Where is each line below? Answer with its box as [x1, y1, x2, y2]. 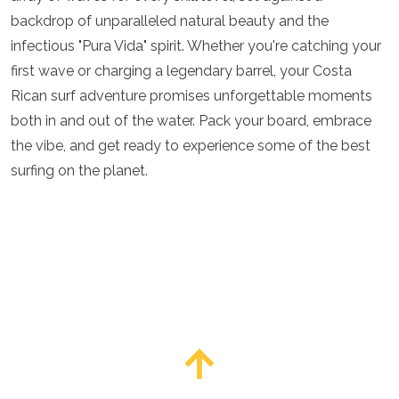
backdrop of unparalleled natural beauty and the [11, 12, 329, 29]
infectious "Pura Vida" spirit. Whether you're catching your [11, 37, 381, 54]
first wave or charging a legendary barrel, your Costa [11, 62, 352, 79]
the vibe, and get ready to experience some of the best [11, 137, 370, 154]
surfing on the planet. [11, 162, 148, 179]
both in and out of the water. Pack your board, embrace [11, 112, 371, 129]
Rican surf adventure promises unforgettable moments [11, 87, 372, 104]
